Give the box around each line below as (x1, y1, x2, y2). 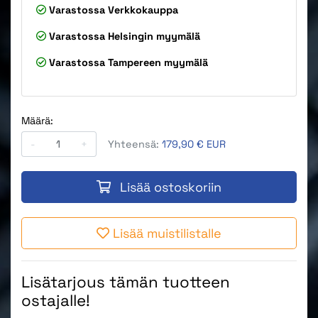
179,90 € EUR (162, 137, 226, 150)
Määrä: (21, 114, 53, 128)
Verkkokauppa (108, 4, 178, 17)
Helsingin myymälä (108, 30, 200, 43)
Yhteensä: (108, 137, 162, 150)
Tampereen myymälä (108, 56, 208, 70)
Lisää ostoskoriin (120, 178, 221, 195)
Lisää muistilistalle (113, 224, 221, 241)
